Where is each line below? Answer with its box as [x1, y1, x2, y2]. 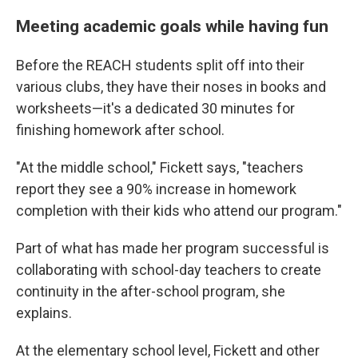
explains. [16, 304, 72, 321]
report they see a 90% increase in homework [16, 181, 296, 197]
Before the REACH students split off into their [16, 57, 304, 74]
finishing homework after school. [16, 121, 225, 138]
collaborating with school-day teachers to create [16, 261, 321, 278]
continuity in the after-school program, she [16, 283, 285, 300]
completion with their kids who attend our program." [16, 202, 342, 219]
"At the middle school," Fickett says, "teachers [16, 159, 304, 176]
